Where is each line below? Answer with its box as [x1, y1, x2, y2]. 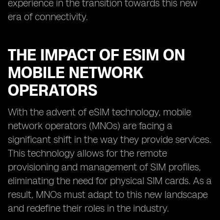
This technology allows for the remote [8, 147, 167, 159]
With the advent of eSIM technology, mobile [8, 106, 191, 118]
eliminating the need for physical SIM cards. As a [8, 175, 212, 187]
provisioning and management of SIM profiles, [8, 161, 201, 173]
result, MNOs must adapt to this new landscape [8, 189, 208, 200]
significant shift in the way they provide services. [8, 134, 211, 145]
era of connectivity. [8, 11, 88, 23]
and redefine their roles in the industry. [8, 202, 169, 214]
